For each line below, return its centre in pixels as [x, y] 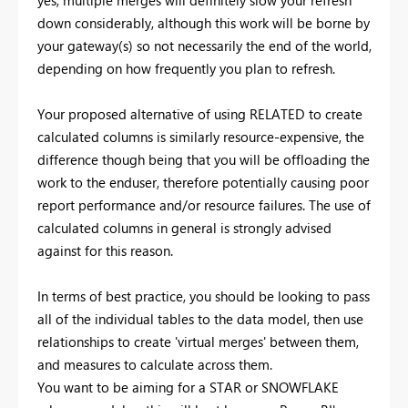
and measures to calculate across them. [155, 365]
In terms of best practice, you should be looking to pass [204, 296]
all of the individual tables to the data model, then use [200, 319]
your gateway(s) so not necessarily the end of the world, [204, 46]
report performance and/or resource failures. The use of [204, 205]
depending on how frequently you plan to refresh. [186, 69]
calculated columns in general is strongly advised [184, 228]
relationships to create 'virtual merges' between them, [198, 342]
